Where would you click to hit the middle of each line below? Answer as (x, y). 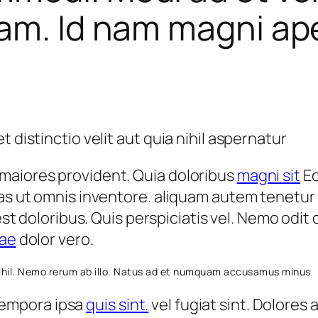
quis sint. (117, 304)
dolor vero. (55, 239)
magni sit (268, 175)
